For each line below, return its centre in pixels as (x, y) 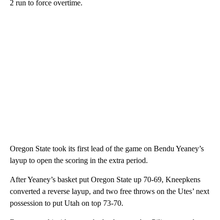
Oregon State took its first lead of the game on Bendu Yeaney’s (107, 149)
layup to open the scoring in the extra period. (79, 161)
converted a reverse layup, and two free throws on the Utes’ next (110, 192)
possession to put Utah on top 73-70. (67, 203)
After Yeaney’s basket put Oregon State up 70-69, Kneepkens (105, 180)
